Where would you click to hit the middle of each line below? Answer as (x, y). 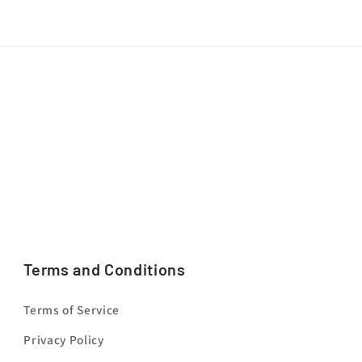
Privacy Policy (64, 340)
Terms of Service (72, 310)
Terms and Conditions (105, 269)
